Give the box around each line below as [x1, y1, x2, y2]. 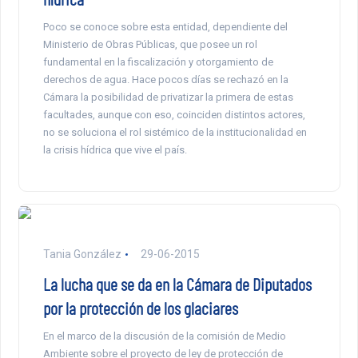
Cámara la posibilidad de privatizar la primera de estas [42, 90, 293, 103]
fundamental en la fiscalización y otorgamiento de [42, 55, 273, 68]
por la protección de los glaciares [42, 296, 238, 318]
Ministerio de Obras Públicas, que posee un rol [42, 38, 257, 50]
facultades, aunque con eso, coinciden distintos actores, [42, 108, 305, 121]
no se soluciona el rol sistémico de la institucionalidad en [42, 125, 307, 138]
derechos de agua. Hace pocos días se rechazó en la [42, 73, 288, 86]
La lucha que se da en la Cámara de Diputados [42, 272, 312, 294]
